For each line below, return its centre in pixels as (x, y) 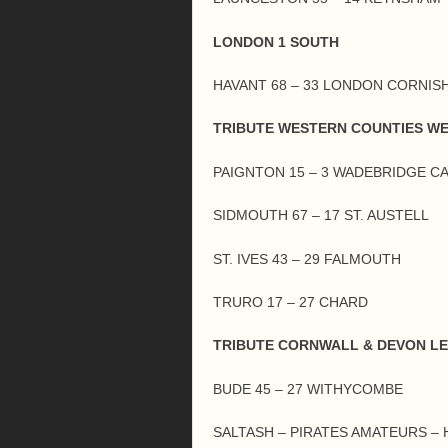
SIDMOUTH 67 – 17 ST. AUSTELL (321, 215)
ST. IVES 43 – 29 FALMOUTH (307, 258)
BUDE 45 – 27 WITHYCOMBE (308, 388)
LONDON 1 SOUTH (276, 41)
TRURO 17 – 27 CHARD (290, 301)
